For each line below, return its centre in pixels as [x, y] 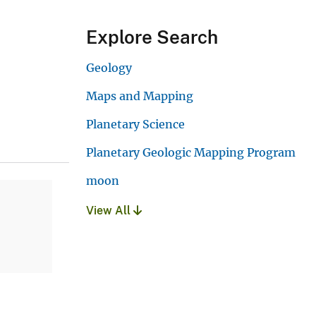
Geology [109, 67]
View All [110, 210]
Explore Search [152, 37]
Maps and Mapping [140, 96]
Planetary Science [135, 124]
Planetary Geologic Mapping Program [191, 152]
